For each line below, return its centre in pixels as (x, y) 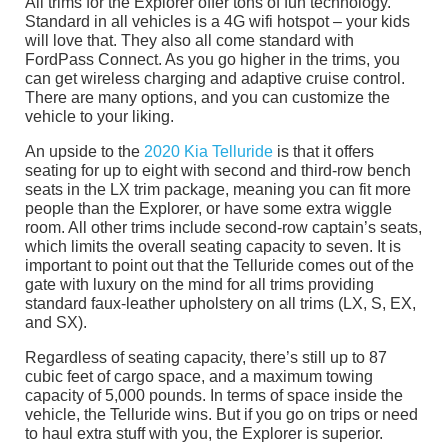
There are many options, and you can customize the (207, 98)
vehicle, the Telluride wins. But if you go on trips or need (221, 415)
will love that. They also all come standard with (189, 41)
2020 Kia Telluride (208, 152)
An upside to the (84, 152)
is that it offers (323, 152)
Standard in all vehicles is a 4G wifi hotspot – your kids (217, 22)
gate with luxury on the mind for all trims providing (199, 285)
